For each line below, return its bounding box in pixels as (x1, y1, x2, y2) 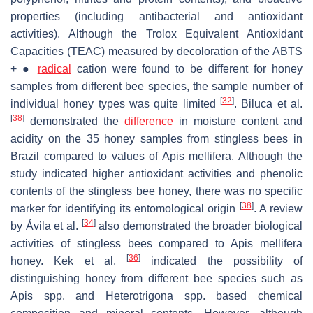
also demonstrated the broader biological (95, 220, 303, 233)
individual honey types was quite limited (10, 98, 220, 110)
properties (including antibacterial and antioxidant (10, 10, 303, 23)
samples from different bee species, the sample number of (10, 80, 303, 93)
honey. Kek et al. (10, 255, 126, 268)
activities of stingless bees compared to (10, 238, 231, 250)
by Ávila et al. (10, 220, 82, 233)
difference (124, 115, 173, 128)
